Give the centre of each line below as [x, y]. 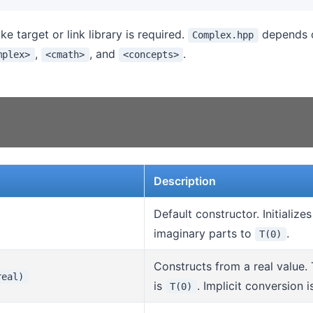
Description [184, 181]
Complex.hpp [223, 35]
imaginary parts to [204, 233]
